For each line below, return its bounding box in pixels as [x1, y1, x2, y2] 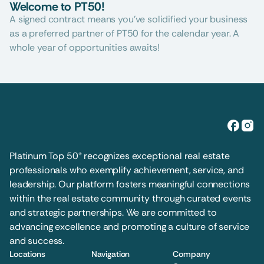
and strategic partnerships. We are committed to [9, 206, 217, 219]
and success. [9, 235, 65, 247]
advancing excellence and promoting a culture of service [9, 220, 250, 233]
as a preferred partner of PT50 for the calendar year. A [9, 27, 240, 39]
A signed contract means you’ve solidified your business [9, 13, 248, 25]
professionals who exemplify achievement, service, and [9, 164, 244, 176]
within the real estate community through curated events [9, 192, 252, 204]
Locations [9, 249, 45, 259]
